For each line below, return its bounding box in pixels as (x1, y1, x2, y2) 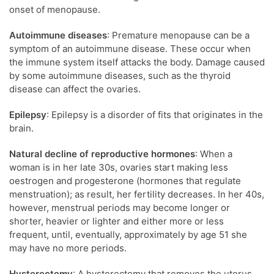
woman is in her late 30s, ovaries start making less (9, 161, 228, 173)
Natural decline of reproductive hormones (9, 148, 195, 160)
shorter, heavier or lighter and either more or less (9, 215, 224, 227)
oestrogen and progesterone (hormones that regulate (9, 175, 241, 187)
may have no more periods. (9, 242, 127, 254)
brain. (9, 122, 34, 134)
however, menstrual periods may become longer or (9, 202, 230, 213)
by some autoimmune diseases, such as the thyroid (9, 70, 231, 81)
